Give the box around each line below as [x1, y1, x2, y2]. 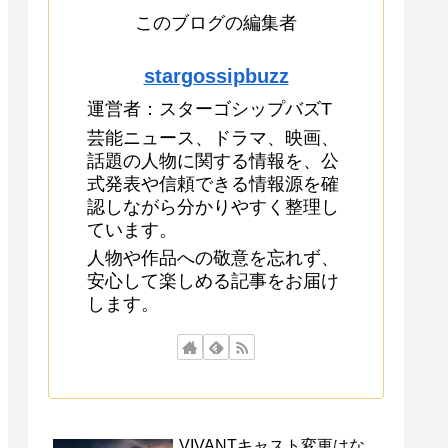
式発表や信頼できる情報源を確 [87, 173, 339, 194]
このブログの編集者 [135, 13, 297, 34]
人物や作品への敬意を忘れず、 [87, 248, 339, 269]
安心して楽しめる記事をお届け [87, 271, 339, 292]
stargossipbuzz [143, 65, 289, 88]
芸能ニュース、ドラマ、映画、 [87, 127, 339, 148]
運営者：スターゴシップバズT [87, 99, 332, 120]
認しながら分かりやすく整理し [87, 196, 339, 217]
